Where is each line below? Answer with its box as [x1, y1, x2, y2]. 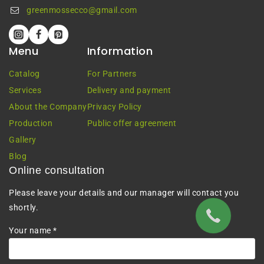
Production [9, 118, 52, 128]
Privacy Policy [87, 101, 142, 111]
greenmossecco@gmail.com [27, 5, 137, 15]
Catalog [9, 68, 40, 78]
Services [9, 85, 41, 95]
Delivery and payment [87, 85, 171, 95]
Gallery [9, 134, 37, 144]
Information [87, 44, 153, 59]
